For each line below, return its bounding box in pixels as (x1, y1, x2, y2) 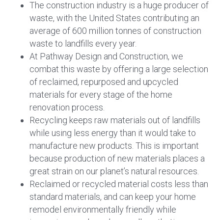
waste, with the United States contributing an (29, 13, 199, 24)
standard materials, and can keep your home (29, 192, 196, 202)
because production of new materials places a (29, 153, 205, 164)
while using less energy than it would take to (29, 128, 196, 138)
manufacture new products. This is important (29, 140, 199, 151)
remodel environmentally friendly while (29, 204, 176, 215)
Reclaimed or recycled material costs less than (29, 179, 208, 190)
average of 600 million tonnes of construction (29, 26, 201, 36)
